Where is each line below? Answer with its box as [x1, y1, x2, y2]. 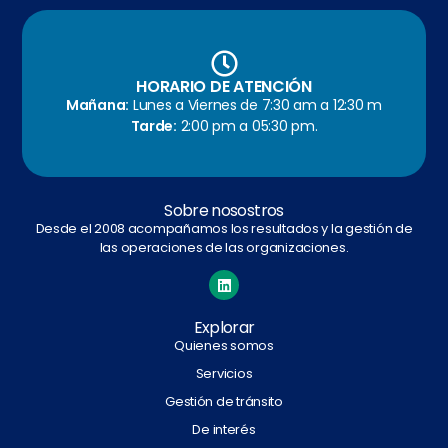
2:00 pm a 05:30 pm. [176, 115, 318, 136]
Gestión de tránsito [165, 392, 283, 412]
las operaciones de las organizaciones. [99, 238, 349, 258]
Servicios [195, 364, 253, 384]
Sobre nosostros [164, 199, 284, 223]
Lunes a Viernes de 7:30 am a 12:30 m [129, 94, 383, 115]
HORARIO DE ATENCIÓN [136, 74, 312, 98]
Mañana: [65, 94, 130, 115]
